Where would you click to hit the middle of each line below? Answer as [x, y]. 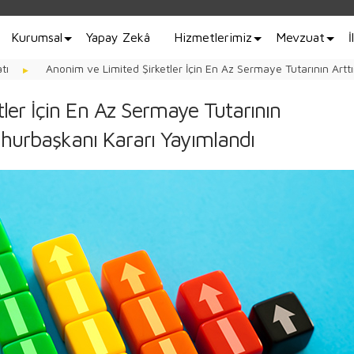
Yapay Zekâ [118, 37]
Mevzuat [300, 37]
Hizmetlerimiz [213, 37]
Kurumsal [37, 37]
